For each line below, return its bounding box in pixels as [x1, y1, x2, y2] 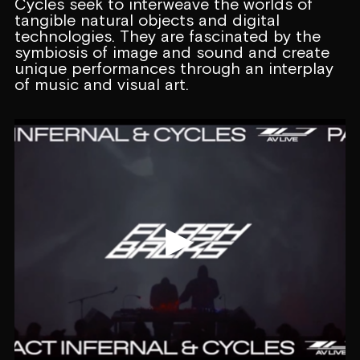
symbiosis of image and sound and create [14, 42, 329, 61]
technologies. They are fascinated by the [14, 26, 321, 45]
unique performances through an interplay [14, 58, 333, 77]
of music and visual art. [14, 74, 189, 93]
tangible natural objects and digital [14, 10, 280, 29]
